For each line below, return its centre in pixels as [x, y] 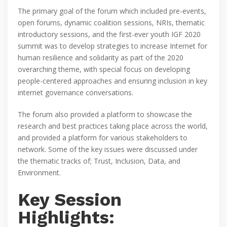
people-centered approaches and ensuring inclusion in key [112, 81]
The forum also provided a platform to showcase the [105, 115]
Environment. [39, 173]
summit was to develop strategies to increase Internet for [112, 46]
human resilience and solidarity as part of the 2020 [101, 58]
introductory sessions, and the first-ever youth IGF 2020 [109, 34]
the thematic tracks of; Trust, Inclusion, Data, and [99, 161]
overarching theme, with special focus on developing [104, 69]
